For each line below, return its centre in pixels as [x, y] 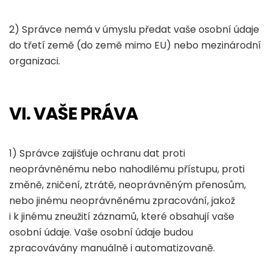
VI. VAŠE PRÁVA [73, 114]
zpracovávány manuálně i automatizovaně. [112, 248]
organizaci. [35, 61]
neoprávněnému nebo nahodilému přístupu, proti [127, 169]
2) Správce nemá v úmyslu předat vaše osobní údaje [134, 29]
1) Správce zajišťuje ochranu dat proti [97, 153]
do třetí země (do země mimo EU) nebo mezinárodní [135, 45]
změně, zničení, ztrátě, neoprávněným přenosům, [127, 185]
